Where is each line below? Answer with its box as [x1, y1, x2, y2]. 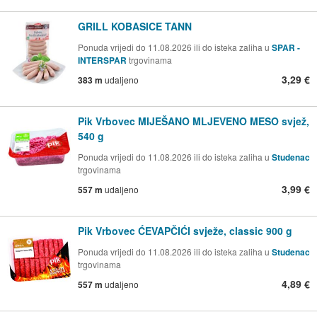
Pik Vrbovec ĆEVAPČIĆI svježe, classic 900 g [78, 224, 292, 238]
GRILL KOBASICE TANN [78, 19, 192, 34]
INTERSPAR [78, 54, 129, 67]
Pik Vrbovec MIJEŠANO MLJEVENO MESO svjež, [78, 114, 309, 129]
